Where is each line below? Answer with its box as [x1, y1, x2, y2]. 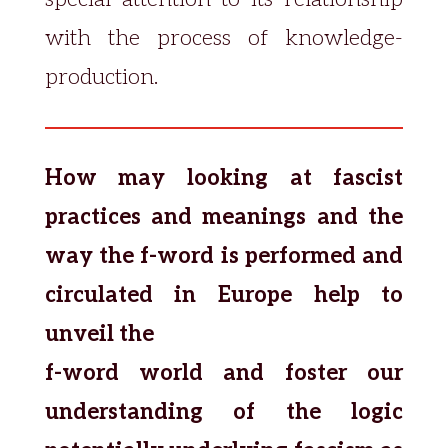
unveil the [44, 321, 154, 347]
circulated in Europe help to [44, 282, 404, 308]
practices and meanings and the [44, 204, 404, 230]
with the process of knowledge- [44, 25, 404, 51]
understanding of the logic [44, 399, 404, 425]
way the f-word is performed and [44, 243, 404, 269]
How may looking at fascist [44, 165, 404, 191]
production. [44, 64, 158, 90]
